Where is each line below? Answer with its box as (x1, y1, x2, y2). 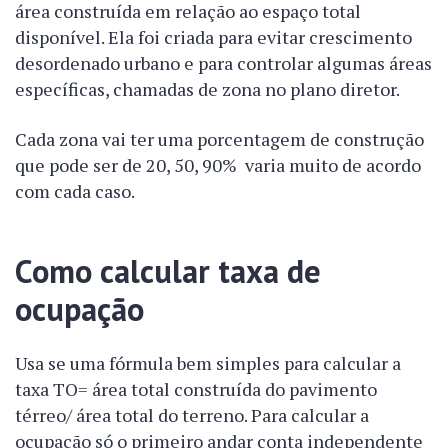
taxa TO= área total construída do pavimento (15, 377, 377, 401)
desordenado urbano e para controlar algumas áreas (15, 51, 432, 75)
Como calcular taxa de (15, 250, 321, 292)
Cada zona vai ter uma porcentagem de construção (15, 127, 424, 151)
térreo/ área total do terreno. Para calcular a (15, 403, 369, 427)
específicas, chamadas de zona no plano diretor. (15, 77, 400, 101)
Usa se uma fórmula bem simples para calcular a (15, 351, 401, 375)
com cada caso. (15, 179, 135, 203)
